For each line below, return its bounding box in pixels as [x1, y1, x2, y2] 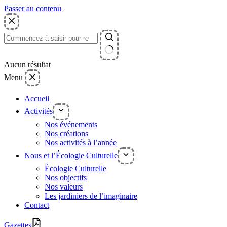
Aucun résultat [4, 60, 51, 69]
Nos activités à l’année [45, 138, 117, 147]
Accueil [24, 94, 49, 103]
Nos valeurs [45, 182, 83, 192]
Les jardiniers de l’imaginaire [45, 192, 137, 201]
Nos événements [45, 120, 97, 129]
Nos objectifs [45, 173, 87, 182]
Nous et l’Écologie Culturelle [24, 151, 118, 160]
